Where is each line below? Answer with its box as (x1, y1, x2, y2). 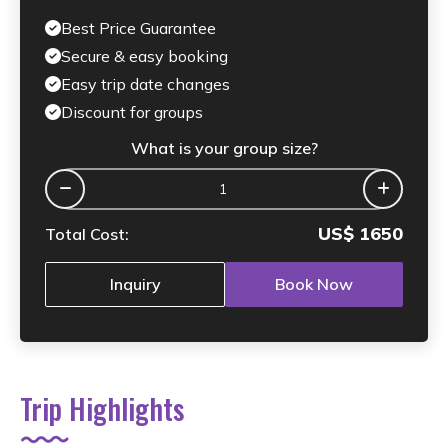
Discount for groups (61, 101, 203, 122)
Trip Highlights (20, 387, 184, 429)
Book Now (275, 274, 353, 295)
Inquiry (109, 274, 161, 295)
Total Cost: (45, 223, 129, 244)
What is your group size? (130, 137, 318, 158)
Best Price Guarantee (61, 17, 216, 38)
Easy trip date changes (61, 73, 230, 94)
